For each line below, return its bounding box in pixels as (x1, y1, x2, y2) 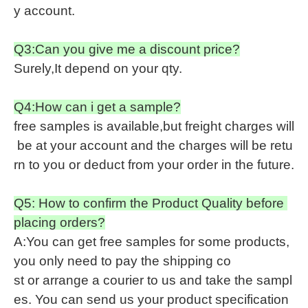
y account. (14, 3, 75, 18)
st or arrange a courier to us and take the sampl (14, 273, 292, 287)
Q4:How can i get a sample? (14, 100, 181, 114)
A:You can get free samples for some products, (14, 234, 289, 249)
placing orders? (14, 215, 105, 230)
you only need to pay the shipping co (14, 254, 231, 268)
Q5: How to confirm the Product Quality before (14, 196, 287, 210)
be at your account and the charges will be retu (14, 138, 293, 153)
